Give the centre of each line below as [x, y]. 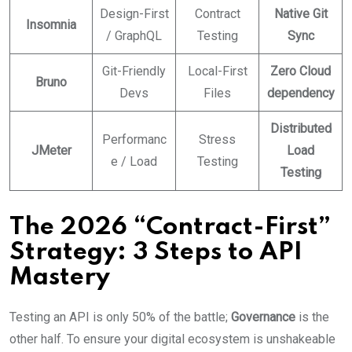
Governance [263, 317]
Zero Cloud [301, 71]
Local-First [217, 71]
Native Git [301, 14]
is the [312, 317]
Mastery [60, 278]
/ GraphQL [134, 36]
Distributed [301, 128]
